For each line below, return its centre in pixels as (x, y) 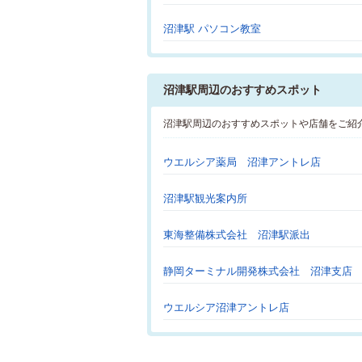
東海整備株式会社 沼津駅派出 (237, 235)
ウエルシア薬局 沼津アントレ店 (242, 162)
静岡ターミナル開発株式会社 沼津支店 (258, 271)
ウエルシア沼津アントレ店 (226, 307)
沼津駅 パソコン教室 (212, 29)
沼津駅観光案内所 (205, 198)
